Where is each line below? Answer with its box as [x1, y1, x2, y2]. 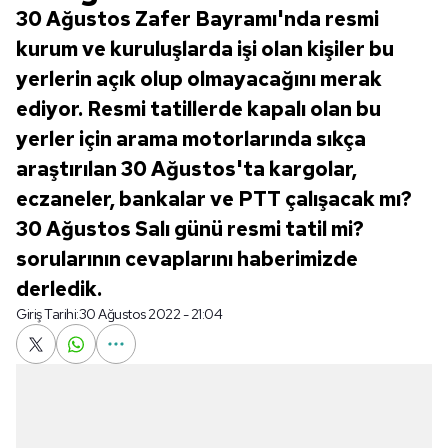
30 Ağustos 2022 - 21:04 [78, 305, 222, 323]
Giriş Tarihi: [16, 305, 79, 323]
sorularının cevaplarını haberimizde [16, 246, 358, 272]
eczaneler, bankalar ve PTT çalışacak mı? [16, 186, 412, 212]
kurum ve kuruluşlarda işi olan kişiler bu [16, 36, 394, 62]
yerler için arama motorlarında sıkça [16, 126, 366, 152]
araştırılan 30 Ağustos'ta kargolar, [16, 156, 357, 182]
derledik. [16, 276, 102, 302]
